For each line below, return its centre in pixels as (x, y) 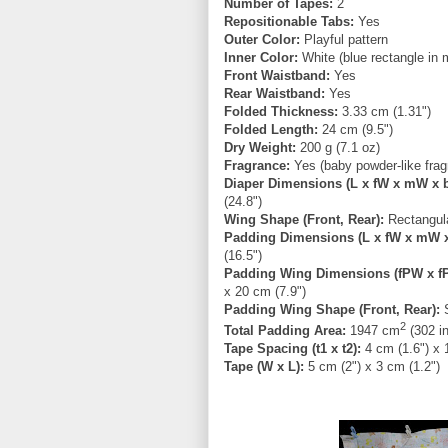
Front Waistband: (277, 75)
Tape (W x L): (264, 366)
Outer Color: (262, 39)
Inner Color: (261, 57)
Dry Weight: (260, 147)
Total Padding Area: (285, 330)
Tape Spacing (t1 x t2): (292, 348)
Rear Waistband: (274, 93)
